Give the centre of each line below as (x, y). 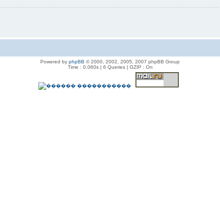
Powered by (55, 62)
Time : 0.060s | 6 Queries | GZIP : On (110, 67)
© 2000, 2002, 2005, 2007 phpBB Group (132, 62)
